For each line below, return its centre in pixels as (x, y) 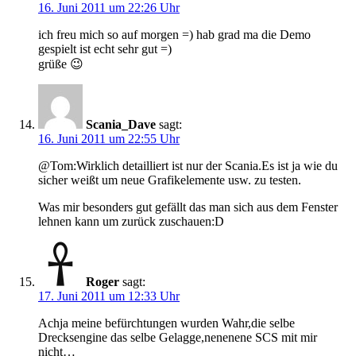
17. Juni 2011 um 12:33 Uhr (109, 296)
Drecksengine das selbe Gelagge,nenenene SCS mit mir (178, 338)
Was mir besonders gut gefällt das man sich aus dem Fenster (188, 207)
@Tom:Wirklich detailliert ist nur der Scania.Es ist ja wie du (188, 166)
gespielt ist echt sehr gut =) (105, 49)
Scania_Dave (121, 125)
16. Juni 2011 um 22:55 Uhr (109, 139)
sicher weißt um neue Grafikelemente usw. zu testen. (170, 180)
